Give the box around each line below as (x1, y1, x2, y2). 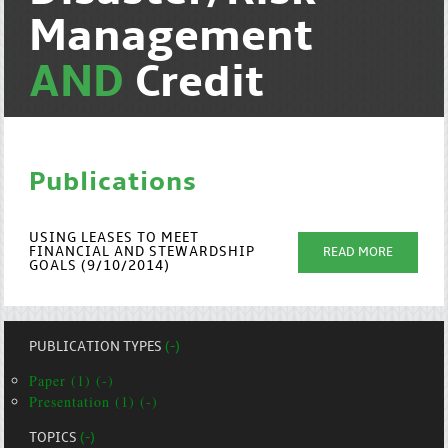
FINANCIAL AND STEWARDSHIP (29, 245, 256, 260)
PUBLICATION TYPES (29, 340, 166, 355)
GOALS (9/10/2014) (29, 259, 171, 274)
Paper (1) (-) (29, 371, 115, 390)
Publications (29, 169, 198, 197)
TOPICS (29, 431, 81, 446)
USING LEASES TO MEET (29, 231, 200, 246)
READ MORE (323, 246, 394, 259)
